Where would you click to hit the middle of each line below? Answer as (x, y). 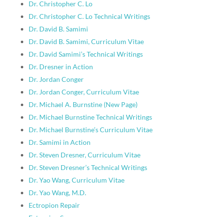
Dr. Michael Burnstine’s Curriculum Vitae (90, 130)
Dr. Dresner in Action (61, 67)
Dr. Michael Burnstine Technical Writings (90, 117)
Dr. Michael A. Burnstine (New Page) (83, 104)
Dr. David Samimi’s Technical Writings (85, 54)
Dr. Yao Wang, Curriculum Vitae (76, 180)
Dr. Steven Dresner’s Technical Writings (88, 167)
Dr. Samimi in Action (59, 142)
